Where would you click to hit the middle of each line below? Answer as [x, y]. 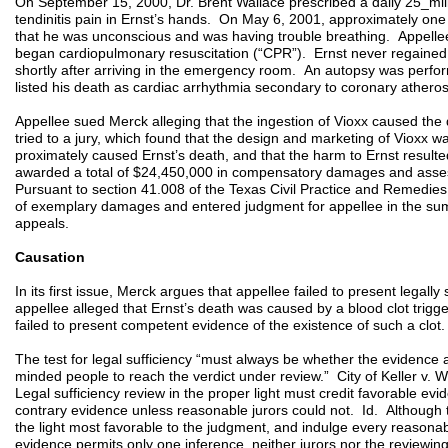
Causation [50, 257]
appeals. [42, 223]
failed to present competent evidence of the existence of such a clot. [230, 325]
